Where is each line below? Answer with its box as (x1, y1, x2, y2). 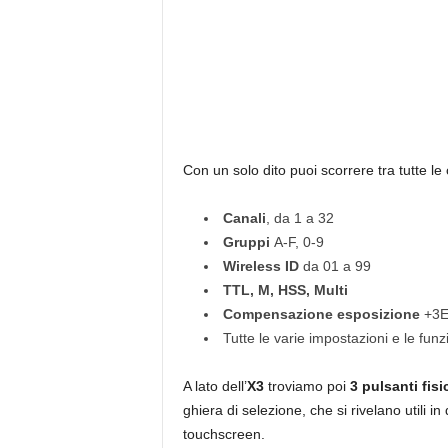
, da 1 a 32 (265, 209, 334, 226)
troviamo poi (263, 377, 350, 394)
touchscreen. (182, 425, 281, 442)
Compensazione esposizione (222, 305, 424, 322)
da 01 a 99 (302, 257, 371, 274)
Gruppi (222, 233, 274, 250)
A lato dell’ (182, 377, 247, 394)
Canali (222, 209, 266, 226)
